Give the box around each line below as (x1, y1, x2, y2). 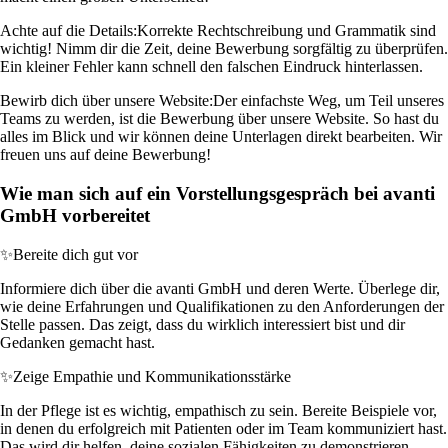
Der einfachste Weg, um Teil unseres (213, 92, 444, 110)
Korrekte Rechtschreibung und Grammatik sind (137, 22, 436, 40)
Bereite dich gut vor (13, 245, 138, 263)
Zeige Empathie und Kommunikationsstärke (13, 367, 291, 385)
